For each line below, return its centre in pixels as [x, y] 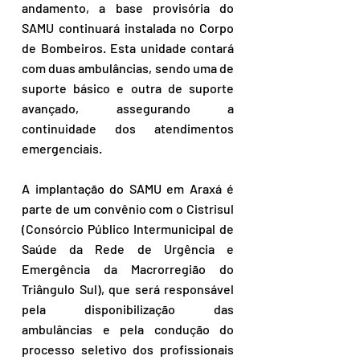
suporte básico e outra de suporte [128, 88]
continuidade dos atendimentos [128, 129]
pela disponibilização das [128, 309]
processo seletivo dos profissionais [128, 350]
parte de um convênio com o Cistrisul [128, 209]
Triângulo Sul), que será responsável [128, 289]
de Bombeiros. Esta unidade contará [128, 48]
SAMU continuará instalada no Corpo [128, 28]
